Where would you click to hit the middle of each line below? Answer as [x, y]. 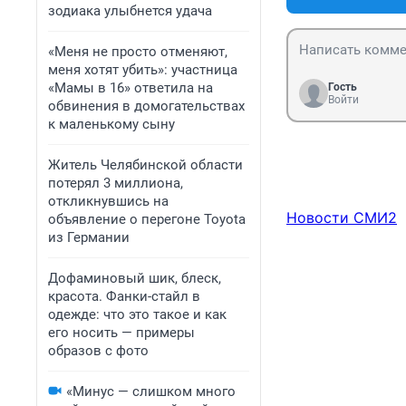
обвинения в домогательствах [146, 106]
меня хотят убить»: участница [143, 70]
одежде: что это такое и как [137, 314]
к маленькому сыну [111, 124]
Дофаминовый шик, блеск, [135, 278]
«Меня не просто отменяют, [138, 52]
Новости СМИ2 [342, 218]
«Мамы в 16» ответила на [130, 88]
